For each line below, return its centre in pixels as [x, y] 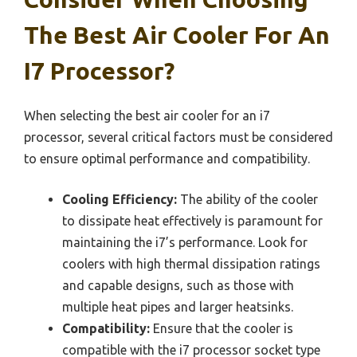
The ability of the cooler [247, 199]
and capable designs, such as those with [178, 285]
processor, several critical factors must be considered [178, 137]
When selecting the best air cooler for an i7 [147, 115]
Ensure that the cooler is [222, 328]
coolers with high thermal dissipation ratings [191, 263]
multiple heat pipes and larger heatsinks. [178, 306]
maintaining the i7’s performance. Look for [185, 242]
